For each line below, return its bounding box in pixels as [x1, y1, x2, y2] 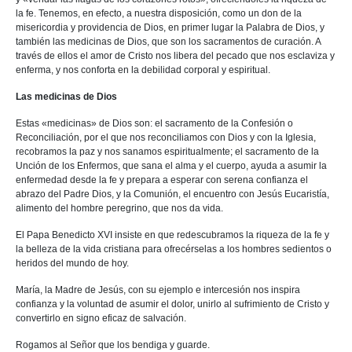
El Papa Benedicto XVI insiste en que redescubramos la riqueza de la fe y [16, 229, 329, 240]
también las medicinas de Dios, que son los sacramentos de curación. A [16, 36, 321, 47]
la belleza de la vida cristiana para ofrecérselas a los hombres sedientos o [16, 244, 332, 255]
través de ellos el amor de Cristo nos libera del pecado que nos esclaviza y [16, 50, 335, 61]
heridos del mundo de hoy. [16, 258, 129, 269]
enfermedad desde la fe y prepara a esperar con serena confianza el [16, 174, 308, 185]
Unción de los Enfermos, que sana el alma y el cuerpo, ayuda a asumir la [16, 160, 327, 171]
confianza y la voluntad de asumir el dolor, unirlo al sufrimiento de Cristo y [16, 299, 329, 310]
